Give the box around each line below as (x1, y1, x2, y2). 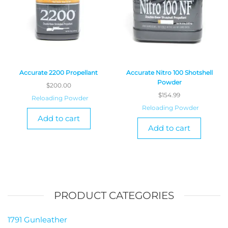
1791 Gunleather (8, 214, 67, 224)
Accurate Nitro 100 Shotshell (126, 68, 213, 76)
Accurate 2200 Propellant (19, 68, 98, 76)
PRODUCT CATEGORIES (54, 189, 174, 202)
